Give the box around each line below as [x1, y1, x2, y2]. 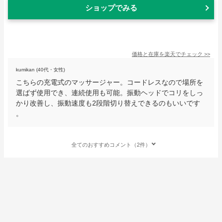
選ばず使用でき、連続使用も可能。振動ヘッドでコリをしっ [16, 88, 203, 97]
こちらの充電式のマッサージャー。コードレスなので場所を [16, 78, 203, 86]
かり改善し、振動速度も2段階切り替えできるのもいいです [16, 99, 200, 107]
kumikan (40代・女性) [16, 66, 65, 72]
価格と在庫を [132, 51, 165, 57]
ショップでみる [85, 3, 137, 12]
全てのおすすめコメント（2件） [71, 141, 151, 148]
